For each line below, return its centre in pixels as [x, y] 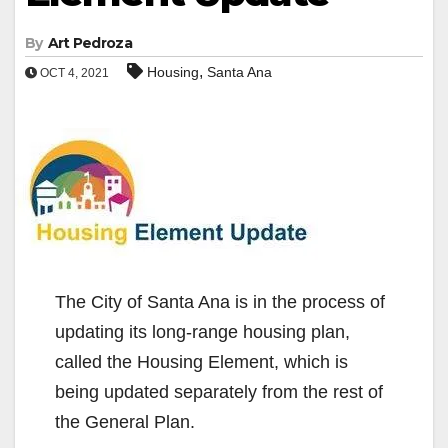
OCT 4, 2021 [73, 72]
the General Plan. [125, 421]
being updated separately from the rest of [219, 391]
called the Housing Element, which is [201, 361]
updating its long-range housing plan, [202, 331]
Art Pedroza [89, 42]
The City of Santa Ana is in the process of [220, 301]
